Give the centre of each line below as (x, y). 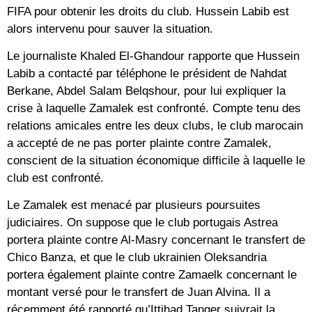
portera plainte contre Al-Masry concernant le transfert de (156, 240)
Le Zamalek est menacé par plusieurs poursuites (134, 205)
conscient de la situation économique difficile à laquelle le (156, 160)
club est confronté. (55, 178)
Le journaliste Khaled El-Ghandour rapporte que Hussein (153, 56)
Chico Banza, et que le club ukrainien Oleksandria (137, 258)
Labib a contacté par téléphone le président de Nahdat (147, 73)
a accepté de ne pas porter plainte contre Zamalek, (139, 143)
